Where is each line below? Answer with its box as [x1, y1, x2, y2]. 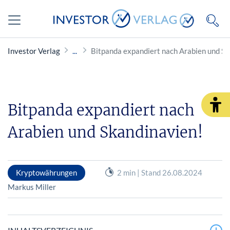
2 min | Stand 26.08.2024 [117, 167, 202, 177]
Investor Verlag [8, 46, 60, 55]
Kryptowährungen [16, 167, 77, 177]
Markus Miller [8, 182, 56, 191]
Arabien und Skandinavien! [8, 123, 203, 142]
